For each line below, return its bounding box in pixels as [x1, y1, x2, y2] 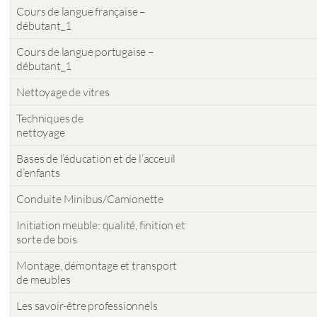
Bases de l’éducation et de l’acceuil [16, 151, 176, 166]
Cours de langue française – [16, 4, 146, 18]
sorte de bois [16, 232, 77, 246]
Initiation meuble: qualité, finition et [16, 218, 185, 232]
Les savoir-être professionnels [16, 299, 158, 313]
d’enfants [16, 166, 60, 180]
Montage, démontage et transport [16, 258, 178, 272]
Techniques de [16, 111, 83, 125]
